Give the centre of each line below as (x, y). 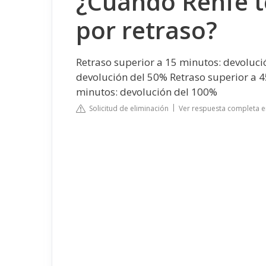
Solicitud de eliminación (127, 108)
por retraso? (147, 30)
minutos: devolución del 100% (147, 91)
